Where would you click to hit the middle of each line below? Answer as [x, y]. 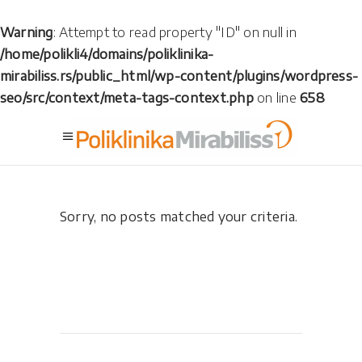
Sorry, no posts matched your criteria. [179, 217]
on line [277, 98]
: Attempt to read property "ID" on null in [175, 32]
